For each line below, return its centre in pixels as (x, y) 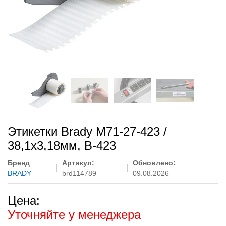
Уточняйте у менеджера (74, 215)
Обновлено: (155, 163)
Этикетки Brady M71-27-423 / (87, 131)
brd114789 (79, 173)
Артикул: (78, 163)
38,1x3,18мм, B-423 (62, 146)
